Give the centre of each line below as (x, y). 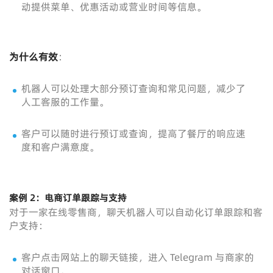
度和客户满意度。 (60, 147)
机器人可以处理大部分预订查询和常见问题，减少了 (133, 89)
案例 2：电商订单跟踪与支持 (68, 198)
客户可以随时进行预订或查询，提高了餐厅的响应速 (133, 134)
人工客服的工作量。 (65, 102)
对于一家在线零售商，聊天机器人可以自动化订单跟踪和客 (136, 212)
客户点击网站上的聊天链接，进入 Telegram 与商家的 (138, 257)
